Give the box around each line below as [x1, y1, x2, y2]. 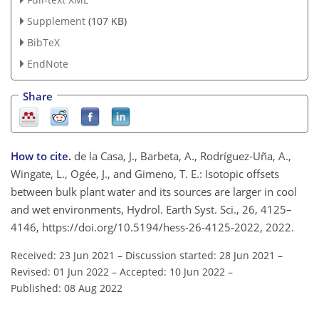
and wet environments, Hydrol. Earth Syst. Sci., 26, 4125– [11, 202, 292, 216]
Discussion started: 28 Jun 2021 [125, 248, 275, 262]
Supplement [26, 14, 85, 28]
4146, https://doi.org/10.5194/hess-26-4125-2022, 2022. [11, 219, 294, 234]
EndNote [26, 56, 68, 70]
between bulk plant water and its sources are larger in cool [11, 184, 297, 199]
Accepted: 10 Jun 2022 [120, 264, 225, 278]
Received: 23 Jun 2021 [11, 248, 115, 262]
